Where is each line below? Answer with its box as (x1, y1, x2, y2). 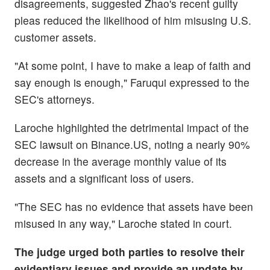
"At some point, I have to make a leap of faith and (14, 57, 251, 73)
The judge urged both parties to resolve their (14, 244, 245, 260)
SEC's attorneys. (14, 91, 95, 107)
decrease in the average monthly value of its (14, 154, 227, 169)
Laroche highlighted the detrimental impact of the (14, 120, 249, 136)
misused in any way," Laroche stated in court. (14, 216, 232, 231)
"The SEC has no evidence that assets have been (14, 199, 253, 215)
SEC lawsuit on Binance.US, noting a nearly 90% (14, 137, 250, 152)
